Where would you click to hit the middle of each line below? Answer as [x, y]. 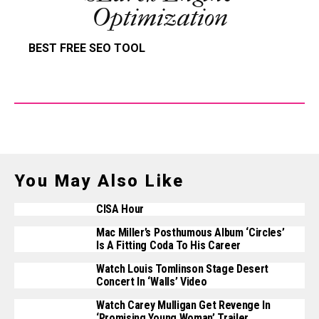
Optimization [159, 18]
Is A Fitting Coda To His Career [169, 245]
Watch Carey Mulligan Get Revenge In [183, 305]
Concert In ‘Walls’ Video [152, 282]
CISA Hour [120, 209]
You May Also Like [99, 181]
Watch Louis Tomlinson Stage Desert [183, 269]
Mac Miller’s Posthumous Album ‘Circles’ [190, 232]
